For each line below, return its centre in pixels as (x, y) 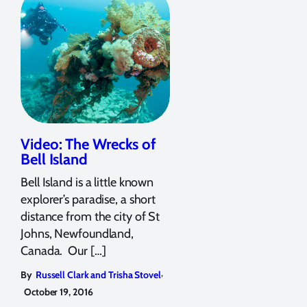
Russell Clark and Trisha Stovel (98, 274)
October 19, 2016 (59, 292)
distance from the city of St (90, 216)
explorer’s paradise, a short (88, 199)
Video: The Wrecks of (88, 144)
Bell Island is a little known (87, 182)
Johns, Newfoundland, (77, 233)
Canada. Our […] (63, 250)
